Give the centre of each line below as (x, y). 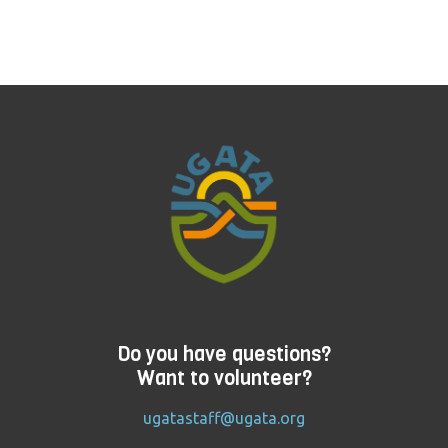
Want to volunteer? (224, 379)
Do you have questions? (224, 355)
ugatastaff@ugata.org (224, 418)
